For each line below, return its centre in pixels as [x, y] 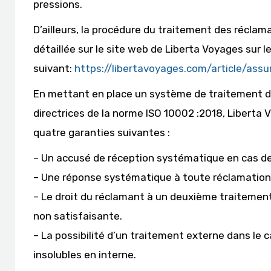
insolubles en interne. [85, 255]
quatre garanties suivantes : [102, 132]
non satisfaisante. [78, 216]
